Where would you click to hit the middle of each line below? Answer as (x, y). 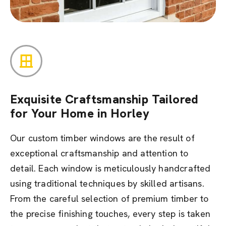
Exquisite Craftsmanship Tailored (104, 99)
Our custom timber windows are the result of (102, 138)
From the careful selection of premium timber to (109, 199)
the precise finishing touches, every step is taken (110, 214)
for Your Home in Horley (80, 113)
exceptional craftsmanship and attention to (99, 153)
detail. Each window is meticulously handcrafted (110, 168)
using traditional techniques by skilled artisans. (107, 183)
